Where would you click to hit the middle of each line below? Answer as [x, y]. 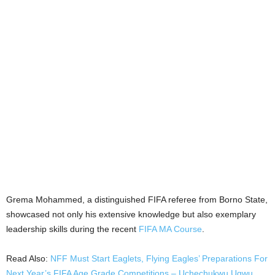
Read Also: [28, 259]
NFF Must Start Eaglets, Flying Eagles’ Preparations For [159, 259]
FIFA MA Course [170, 229]
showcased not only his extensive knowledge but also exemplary [131, 215]
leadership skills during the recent [72, 229]
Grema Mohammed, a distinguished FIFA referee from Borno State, [137, 200]
